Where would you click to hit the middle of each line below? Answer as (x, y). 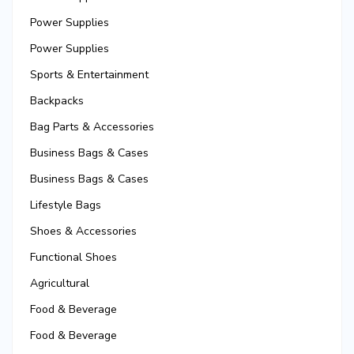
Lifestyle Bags (66, 205)
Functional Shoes (73, 258)
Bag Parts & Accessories (92, 127)
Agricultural (60, 284)
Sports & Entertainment (89, 75)
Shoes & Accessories (83, 232)
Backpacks (57, 101)
